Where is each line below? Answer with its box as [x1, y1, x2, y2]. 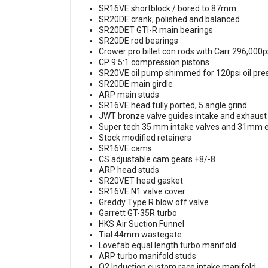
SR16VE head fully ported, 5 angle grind [99, 100, 249, 111]
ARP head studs [99, 165, 161, 175]
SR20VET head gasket [99, 176, 185, 186]
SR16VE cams [99, 144, 154, 154]
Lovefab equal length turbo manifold [99, 240, 238, 251]
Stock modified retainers [99, 133, 193, 143]
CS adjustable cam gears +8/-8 [99, 154, 217, 165]
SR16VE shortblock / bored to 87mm [99, 4, 236, 14]
